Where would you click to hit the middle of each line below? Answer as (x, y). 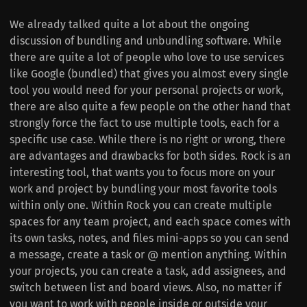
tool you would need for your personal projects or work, (147, 90)
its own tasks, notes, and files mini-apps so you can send (149, 238)
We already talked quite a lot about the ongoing (129, 24)
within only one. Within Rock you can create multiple (141, 205)
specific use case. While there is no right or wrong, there (148, 139)
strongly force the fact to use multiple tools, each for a (145, 123)
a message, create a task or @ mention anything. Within (148, 254)
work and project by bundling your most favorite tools (143, 188)
